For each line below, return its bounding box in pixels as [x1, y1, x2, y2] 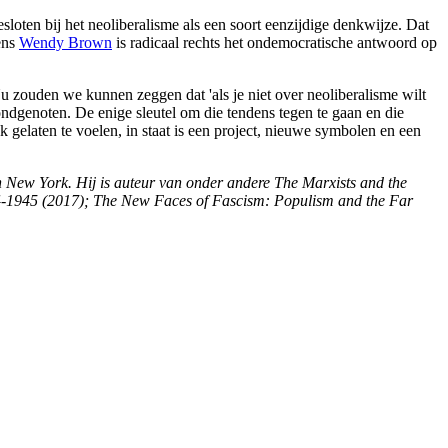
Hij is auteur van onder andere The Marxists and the [76, 173, 407, 191]
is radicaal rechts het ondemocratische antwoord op [112, 33, 437, 51]
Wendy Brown [19, 33, 112, 51]
